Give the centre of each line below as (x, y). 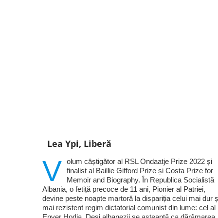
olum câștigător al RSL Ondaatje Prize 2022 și (139, 161)
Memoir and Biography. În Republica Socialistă (140, 180)
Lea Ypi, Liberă (79, 143)
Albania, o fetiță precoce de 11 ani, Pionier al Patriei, (124, 189)
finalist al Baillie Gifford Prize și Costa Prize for (140, 170)
